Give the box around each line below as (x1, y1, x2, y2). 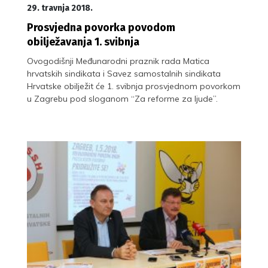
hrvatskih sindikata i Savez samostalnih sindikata (27, 68, 221, 79)
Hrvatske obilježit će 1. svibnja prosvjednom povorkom (27, 80, 240, 92)
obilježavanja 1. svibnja (27, 35, 139, 48)
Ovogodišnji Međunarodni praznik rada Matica (27, 55, 209, 66)
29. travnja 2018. (27, 2, 93, 13)
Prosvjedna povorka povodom (27, 20, 175, 34)
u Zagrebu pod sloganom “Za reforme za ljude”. (27, 93, 218, 104)
